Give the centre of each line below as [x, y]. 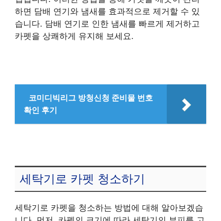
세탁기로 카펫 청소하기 [82, 179]
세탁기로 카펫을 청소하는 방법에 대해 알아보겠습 [109, 207]
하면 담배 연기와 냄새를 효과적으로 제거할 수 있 [107, 12]
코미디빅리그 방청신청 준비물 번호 [91, 98]
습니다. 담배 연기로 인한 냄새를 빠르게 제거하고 [107, 24]
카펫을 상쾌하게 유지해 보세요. [74, 36]
